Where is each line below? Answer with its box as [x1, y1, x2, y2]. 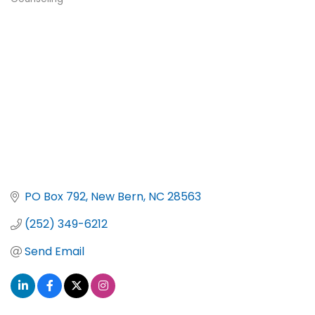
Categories [10, 1, 83, 22]
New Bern [91, 188, 143, 205]
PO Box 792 [25, 188, 86, 205]
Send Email [25, 243, 84, 260]
